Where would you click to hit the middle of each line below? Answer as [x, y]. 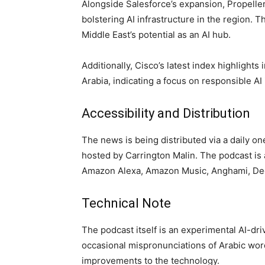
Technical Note [126, 203]
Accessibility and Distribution [166, 113]
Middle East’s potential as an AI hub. [156, 34]
